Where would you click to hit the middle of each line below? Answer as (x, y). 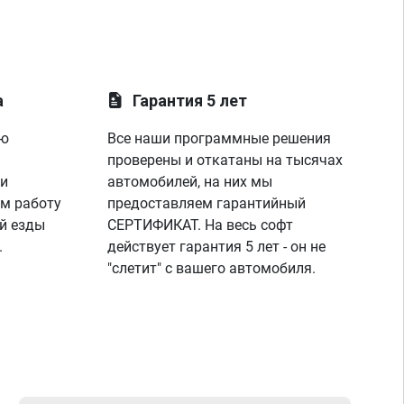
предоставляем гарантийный (207, 203)
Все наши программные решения (220, 138)
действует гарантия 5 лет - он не (217, 247)
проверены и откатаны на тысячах (225, 160)
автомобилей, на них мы (190, 182)
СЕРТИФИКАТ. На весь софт (201, 225)
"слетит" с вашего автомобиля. (212, 268)
